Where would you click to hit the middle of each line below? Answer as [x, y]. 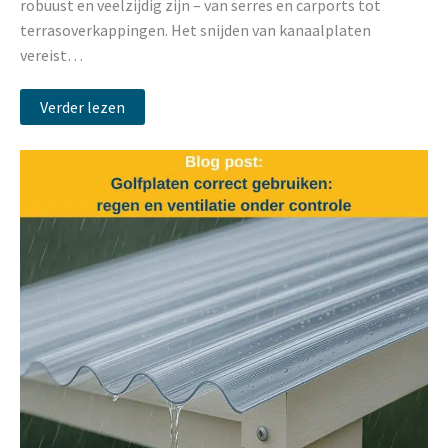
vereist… [51, 55]
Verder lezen [82, 106]
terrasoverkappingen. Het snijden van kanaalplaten [195, 30]
